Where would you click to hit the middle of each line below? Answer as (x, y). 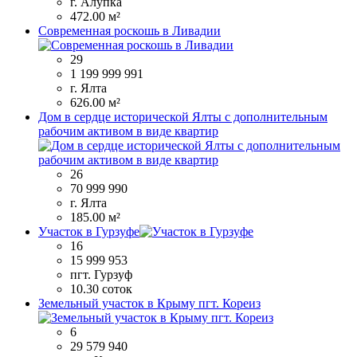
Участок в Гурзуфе (89, 232)
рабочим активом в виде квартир (128, 131)
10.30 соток (101, 289)
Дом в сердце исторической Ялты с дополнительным (183, 117)
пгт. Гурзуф (101, 275)
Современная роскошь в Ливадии (129, 31)
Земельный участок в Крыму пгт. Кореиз (149, 304)
